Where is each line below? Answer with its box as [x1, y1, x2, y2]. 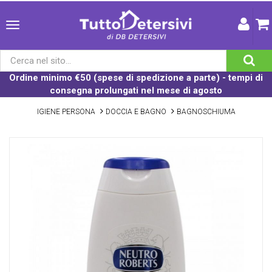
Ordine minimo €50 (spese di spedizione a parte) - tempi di [9, 72, 263, 83]
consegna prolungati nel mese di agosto [50, 85, 222, 96]
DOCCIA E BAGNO [105, 107, 166, 116]
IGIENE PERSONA [36, 107, 95, 116]
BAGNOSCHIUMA [176, 107, 236, 116]
